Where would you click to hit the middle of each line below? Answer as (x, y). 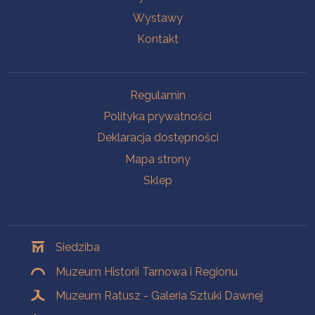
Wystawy (157, 18)
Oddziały (36, 232)
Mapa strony (157, 159)
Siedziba (78, 247)
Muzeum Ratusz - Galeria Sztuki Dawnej (160, 296)
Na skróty (38, 92)
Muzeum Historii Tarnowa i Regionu (147, 271)
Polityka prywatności (157, 116)
